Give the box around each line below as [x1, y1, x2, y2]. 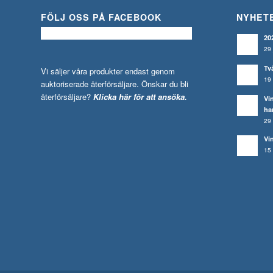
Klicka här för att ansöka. [93, 91, 187, 103]
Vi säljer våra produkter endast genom [41, 65, 175, 77]
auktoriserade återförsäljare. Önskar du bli [41, 78, 188, 90]
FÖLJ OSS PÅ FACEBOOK [41, 11, 161, 24]
